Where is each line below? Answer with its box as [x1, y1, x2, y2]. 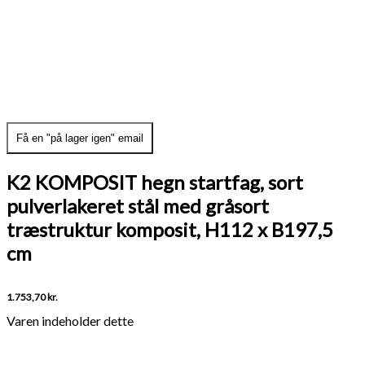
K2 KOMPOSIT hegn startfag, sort [7, 169, 303, 194]
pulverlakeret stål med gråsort [7, 193, 269, 218]
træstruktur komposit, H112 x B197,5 [7, 217, 333, 241]
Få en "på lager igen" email [16, 132, 143, 144]
